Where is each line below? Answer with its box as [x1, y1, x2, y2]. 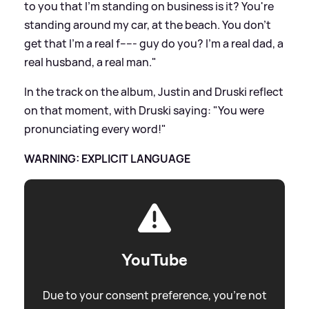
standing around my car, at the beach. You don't [24, 17, 271, 32]
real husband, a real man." [24, 54, 157, 70]
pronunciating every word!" [24, 121, 166, 137]
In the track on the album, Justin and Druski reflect [24, 83, 283, 99]
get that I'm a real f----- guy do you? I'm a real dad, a [24, 35, 283, 51]
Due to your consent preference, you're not [42, 287, 267, 303]
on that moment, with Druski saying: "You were [24, 102, 264, 118]
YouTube [121, 248, 188, 271]
